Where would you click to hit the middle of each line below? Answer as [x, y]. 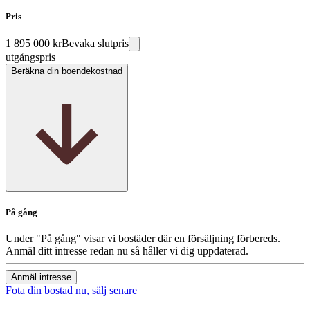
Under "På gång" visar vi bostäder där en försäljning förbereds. [143, 239]
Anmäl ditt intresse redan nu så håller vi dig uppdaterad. [127, 251]
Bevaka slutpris [95, 43]
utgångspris [30, 57]
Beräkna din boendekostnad [67, 71]
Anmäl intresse [41, 277]
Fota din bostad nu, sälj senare [71, 291]
